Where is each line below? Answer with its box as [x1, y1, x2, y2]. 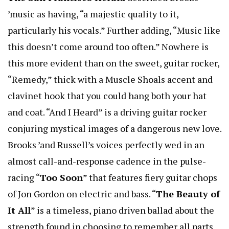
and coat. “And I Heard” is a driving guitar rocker [8, 105, 207, 118]
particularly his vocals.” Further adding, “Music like [8, 24, 220, 36]
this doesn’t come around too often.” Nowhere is [8, 40, 209, 53]
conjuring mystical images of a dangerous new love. [8, 122, 221, 134]
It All [8, 203, 31, 216]
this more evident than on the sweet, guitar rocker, [8, 56, 219, 69]
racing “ [8, 171, 40, 184]
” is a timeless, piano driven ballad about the [31, 203, 214, 216]
